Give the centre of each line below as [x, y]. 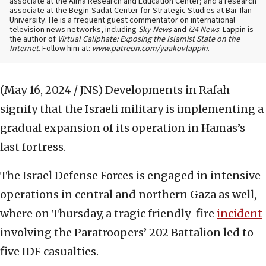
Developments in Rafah [167, 90]
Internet [24, 49]
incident [240, 214]
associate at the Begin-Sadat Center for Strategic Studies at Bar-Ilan [131, 11]
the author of [34, 39]
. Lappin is [236, 30]
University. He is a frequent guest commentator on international [122, 20]
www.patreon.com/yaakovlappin [150, 49]
